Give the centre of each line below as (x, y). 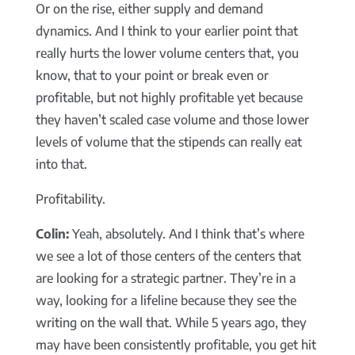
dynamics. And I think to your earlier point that (166, 31)
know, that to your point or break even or (152, 76)
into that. (61, 164)
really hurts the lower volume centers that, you (167, 53)
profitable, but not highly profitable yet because (169, 98)
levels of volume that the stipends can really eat (168, 142)
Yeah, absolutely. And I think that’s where (186, 234)
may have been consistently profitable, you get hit (176, 345)
